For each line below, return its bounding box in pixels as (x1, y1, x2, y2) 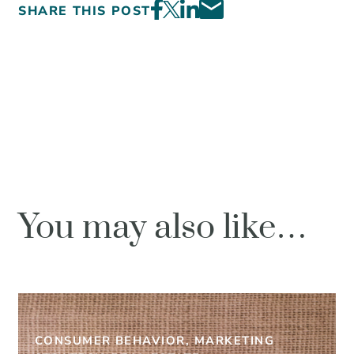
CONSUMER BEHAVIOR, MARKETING (34, 332, 275, 348)
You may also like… (18, 205, 308, 249)
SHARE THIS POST (18, 2, 152, 21)
